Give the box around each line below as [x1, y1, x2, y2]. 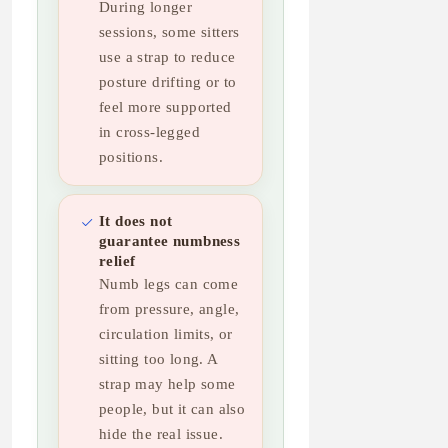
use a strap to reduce [99, 48, 236, 66]
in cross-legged [99, 123, 201, 141]
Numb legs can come [99, 275, 239, 293]
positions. [99, 148, 163, 166]
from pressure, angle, [99, 300, 240, 318]
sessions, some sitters [99, 23, 240, 41]
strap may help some [99, 375, 236, 393]
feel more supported [99, 98, 232, 116]
